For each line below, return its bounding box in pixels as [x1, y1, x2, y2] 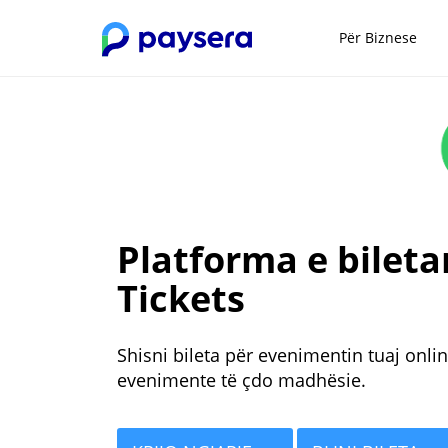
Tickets [117, 273, 254, 323]
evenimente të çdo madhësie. [117, 367, 366, 392]
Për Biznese [338, 28, 417, 47]
